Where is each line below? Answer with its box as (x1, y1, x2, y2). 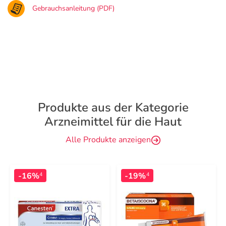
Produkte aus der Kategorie (37, 99, 189, 116)
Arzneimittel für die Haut (44, 114, 182, 130)
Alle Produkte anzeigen (65, 134, 151, 145)
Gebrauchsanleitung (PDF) (32, 4, 115, 13)
